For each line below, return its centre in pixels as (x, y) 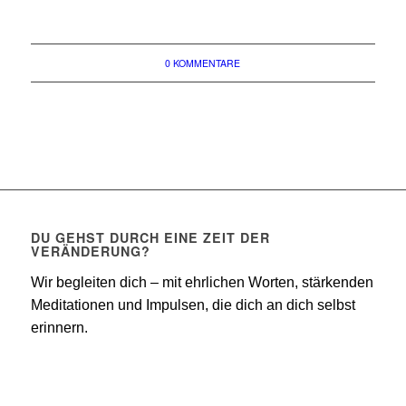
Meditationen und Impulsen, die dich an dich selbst (193, 304)
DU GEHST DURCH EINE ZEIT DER (150, 237)
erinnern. (59, 327)
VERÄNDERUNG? (90, 251)
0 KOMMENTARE (203, 63)
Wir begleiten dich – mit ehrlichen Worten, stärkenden (202, 282)
